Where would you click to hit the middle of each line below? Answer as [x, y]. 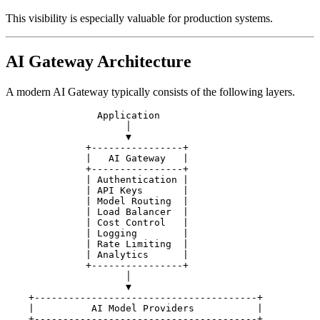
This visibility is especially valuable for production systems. [139, 18]
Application [83, 115]
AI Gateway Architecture [99, 61]
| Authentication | [97, 179]
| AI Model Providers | [134, 308]
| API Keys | [97, 190]
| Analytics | [97, 254]
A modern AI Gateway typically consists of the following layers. [150, 91]
